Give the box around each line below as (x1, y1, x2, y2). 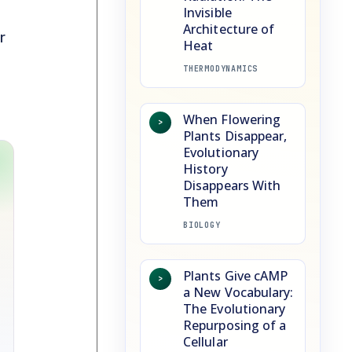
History (183, 159, 228, 178)
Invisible (183, 3, 232, 21)
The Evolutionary (183, 299, 286, 317)
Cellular (183, 332, 228, 350)
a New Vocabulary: (183, 283, 294, 301)
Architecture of (183, 20, 275, 38)
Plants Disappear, (183, 126, 288, 145)
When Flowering (183, 110, 281, 128)
